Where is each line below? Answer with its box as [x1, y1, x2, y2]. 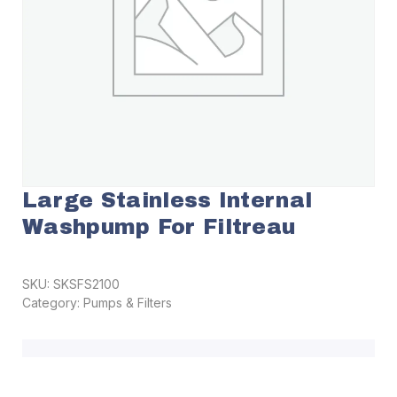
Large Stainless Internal [22, 189, 313, 212]
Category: [22, 295, 83, 310]
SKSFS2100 [53, 276, 120, 292]
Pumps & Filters [83, 295, 172, 310]
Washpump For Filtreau [22, 215, 296, 238]
